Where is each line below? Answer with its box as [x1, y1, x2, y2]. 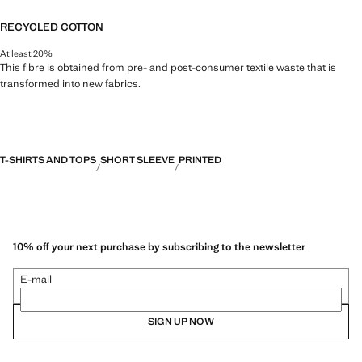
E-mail [20, 272, 52, 287]
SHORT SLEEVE [100, 153, 175, 166]
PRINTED [179, 153, 221, 166]
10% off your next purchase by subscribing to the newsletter [13, 240, 305, 255]
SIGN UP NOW [148, 315, 214, 329]
